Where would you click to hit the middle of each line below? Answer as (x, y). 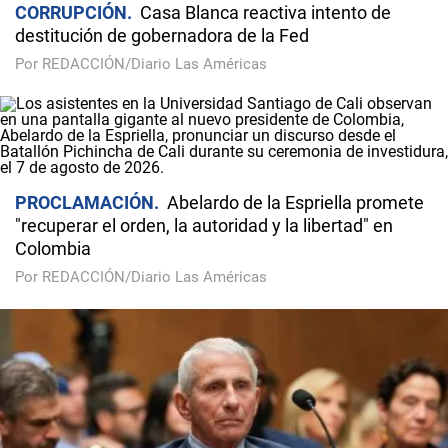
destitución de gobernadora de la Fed (162, 36)
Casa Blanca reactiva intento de (265, 13)
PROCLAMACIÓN (84, 203)
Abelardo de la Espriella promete (295, 203)
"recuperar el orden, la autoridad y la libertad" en (204, 226)
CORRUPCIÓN (71, 13)
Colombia (53, 249)
